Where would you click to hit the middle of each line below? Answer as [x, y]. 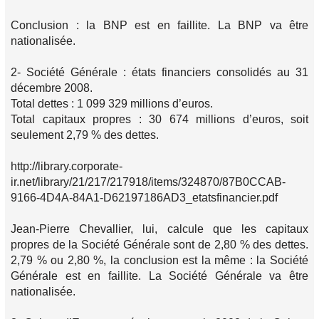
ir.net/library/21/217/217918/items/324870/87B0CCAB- [148, 182]
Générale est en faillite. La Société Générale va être [159, 276]
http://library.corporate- [67, 166]
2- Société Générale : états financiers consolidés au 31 [159, 72]
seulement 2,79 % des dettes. [85, 135]
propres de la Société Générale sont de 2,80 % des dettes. [159, 245]
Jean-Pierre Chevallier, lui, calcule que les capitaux [159, 229]
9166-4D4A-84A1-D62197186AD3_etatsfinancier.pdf [144, 198]
